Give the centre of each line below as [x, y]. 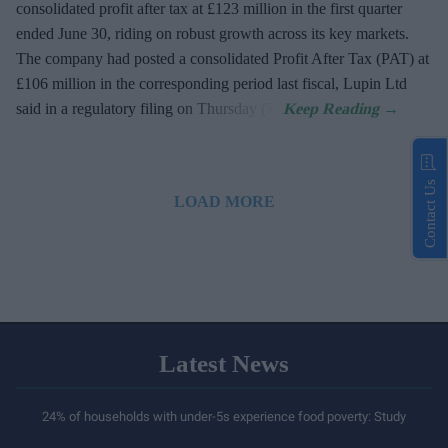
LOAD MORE [224, 202]
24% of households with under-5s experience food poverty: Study [224, 417]
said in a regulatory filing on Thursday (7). [149, 109]
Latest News [224, 364]
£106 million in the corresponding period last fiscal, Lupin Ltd [211, 84]
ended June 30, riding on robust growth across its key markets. [212, 34]
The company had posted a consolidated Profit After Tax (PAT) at [222, 59]
